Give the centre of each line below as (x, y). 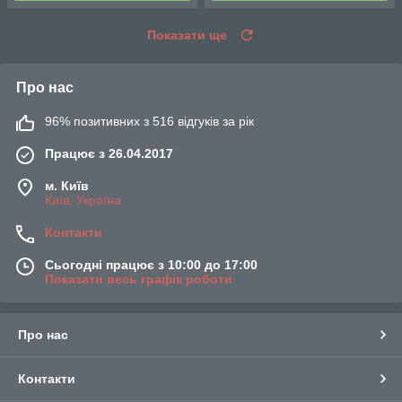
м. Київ (67, 185)
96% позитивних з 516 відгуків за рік (149, 121)
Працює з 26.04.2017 (109, 153)
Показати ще (187, 35)
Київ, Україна (83, 200)
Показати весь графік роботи (139, 279)
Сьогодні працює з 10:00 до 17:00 (151, 264)
